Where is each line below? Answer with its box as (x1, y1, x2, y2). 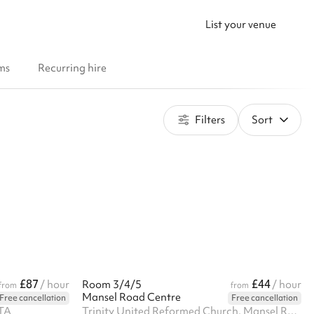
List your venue (205, 17, 276, 32)
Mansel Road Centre (81, 290, 181, 304)
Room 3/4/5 (81, 278, 142, 292)
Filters (191, 112, 225, 127)
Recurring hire (38, 61, 107, 75)
